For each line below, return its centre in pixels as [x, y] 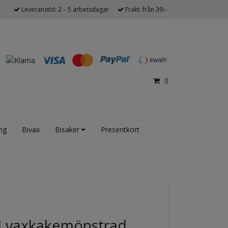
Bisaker [67, 130]
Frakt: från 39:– [146, 9]
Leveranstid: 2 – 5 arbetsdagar [64, 9]
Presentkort [120, 130]
